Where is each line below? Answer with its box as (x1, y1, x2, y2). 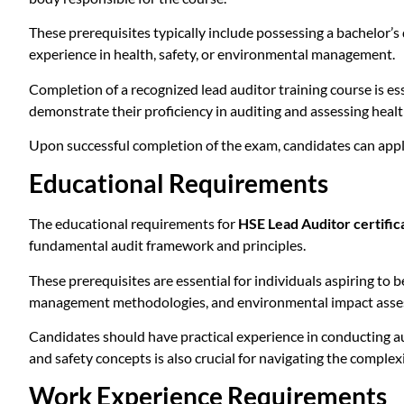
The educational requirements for (29, 215, 238, 233)
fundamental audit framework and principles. (29, 236, 306, 254)
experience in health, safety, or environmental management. (29, 45, 395, 63)
